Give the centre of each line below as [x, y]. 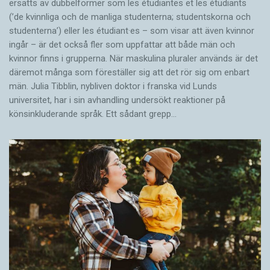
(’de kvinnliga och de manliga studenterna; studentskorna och [130, 17]
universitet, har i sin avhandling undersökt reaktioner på [117, 100]
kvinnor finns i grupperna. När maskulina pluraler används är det [133, 58]
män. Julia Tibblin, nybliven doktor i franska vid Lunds [113, 86]
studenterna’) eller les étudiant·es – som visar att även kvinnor [132, 30]
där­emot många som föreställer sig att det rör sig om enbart [129, 72]
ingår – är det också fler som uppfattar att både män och [122, 44]
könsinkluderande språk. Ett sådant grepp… [93, 114]
